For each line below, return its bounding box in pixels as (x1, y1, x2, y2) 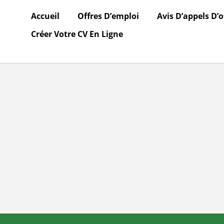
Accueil (31, 10, 59, 21)
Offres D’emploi (77, 10, 139, 21)
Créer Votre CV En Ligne (31, 28, 123, 39)
